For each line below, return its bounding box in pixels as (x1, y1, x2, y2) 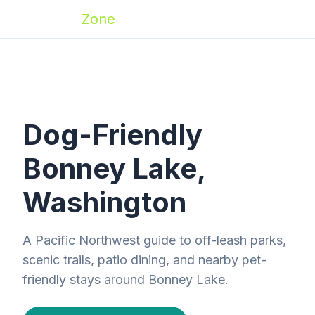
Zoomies (22, 11, 82, 27)
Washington (22, 185, 186, 219)
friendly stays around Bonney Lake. (22, 272, 229, 287)
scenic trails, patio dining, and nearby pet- (22, 252, 266, 267)
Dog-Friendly (22, 117, 202, 152)
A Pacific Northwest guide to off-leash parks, (22, 233, 286, 247)
